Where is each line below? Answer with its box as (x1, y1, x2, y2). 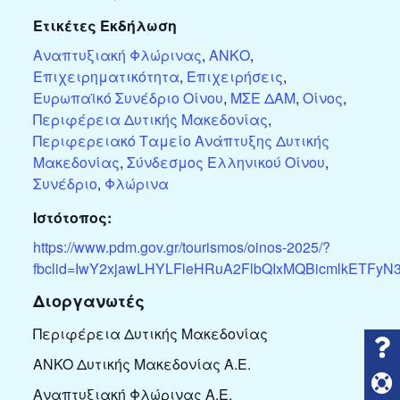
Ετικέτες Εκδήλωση (32, 15, 177, 37)
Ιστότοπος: (32, 207, 112, 229)
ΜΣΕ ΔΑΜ (229, 87, 296, 109)
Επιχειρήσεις (186, 66, 283, 87)
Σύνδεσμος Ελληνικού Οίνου (126, 152, 325, 173)
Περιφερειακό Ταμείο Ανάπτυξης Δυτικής (32, 130, 329, 152)
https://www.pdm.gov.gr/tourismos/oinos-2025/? (32, 237, 330, 258)
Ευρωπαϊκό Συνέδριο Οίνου (32, 87, 223, 109)
